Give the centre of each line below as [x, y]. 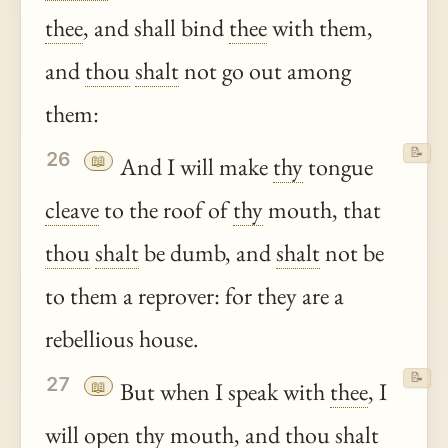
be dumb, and [207, 253]
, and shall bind [156, 27]
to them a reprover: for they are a [194, 296]
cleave [72, 210]
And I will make [194, 167]
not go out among [265, 70]
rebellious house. [122, 339]
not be [352, 253]
